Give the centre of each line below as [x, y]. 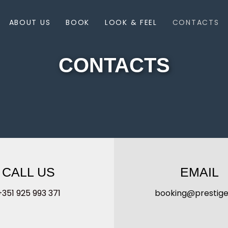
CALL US [28, 172]
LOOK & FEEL [131, 22]
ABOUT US [30, 22]
